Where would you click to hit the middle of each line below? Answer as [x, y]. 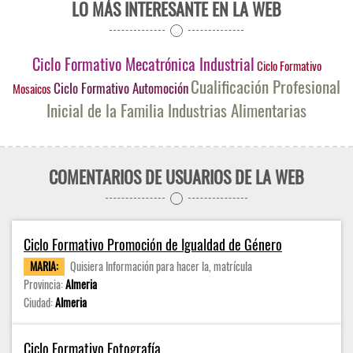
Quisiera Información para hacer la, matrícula [161, 266]
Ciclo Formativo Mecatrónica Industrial [143, 64]
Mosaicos [32, 89]
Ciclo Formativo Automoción [121, 88]
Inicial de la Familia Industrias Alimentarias [176, 110]
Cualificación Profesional [266, 87]
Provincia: [45, 284]
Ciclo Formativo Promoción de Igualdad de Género [153, 245]
